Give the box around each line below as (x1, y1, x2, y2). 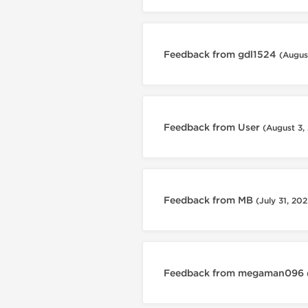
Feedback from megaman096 (164, 267, 307, 279)
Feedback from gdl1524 (164, 49, 279, 60)
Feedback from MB (164, 195, 256, 206)
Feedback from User (164, 122, 263, 133)
